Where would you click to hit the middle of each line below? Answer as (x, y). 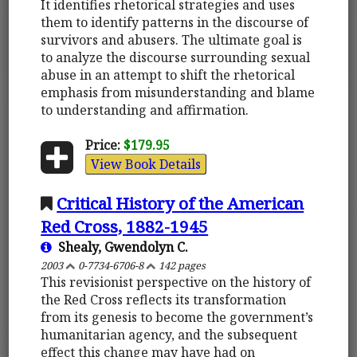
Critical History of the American (180, 203)
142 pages (181, 265)
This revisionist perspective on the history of (176, 282)
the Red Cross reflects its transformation (164, 299)
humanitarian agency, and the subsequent (169, 334)
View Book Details (145, 164)
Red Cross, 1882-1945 (125, 226)
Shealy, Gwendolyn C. (120, 247)
